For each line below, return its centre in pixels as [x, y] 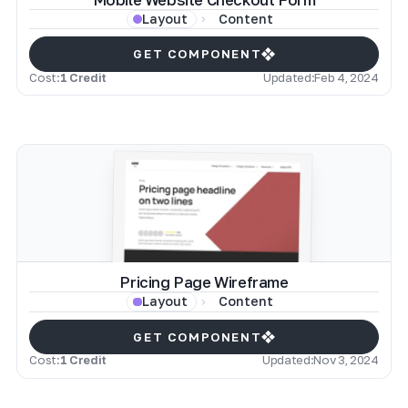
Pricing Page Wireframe [204, 283]
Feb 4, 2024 [347, 77]
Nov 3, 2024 [346, 360]
